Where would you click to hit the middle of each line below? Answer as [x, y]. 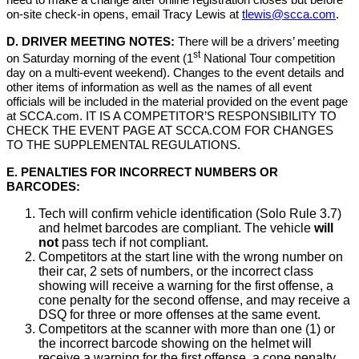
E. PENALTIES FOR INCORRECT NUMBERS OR [142, 172]
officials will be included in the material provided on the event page [177, 101]
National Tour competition [268, 58]
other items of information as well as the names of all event [159, 87]
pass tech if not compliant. [133, 242]
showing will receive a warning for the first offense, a [186, 285]
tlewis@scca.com [289, 15]
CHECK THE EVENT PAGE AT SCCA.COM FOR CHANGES [170, 130]
